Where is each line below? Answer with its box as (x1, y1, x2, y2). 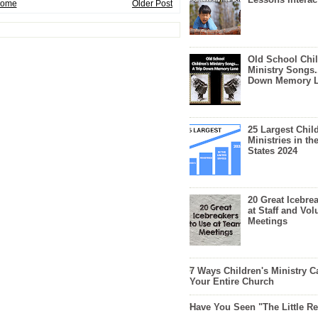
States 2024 (248, 146, 298, 157)
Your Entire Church (190, 275, 274, 287)
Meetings (248, 216, 288, 227)
